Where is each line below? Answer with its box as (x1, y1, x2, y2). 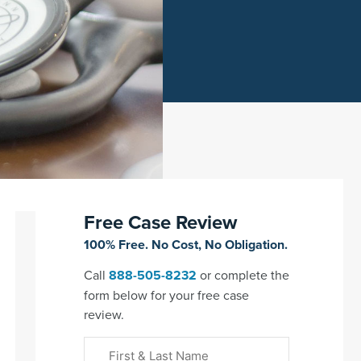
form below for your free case (83, 285, 249, 304)
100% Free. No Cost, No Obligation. (83, 234, 288, 254)
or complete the (196, 265, 289, 284)
